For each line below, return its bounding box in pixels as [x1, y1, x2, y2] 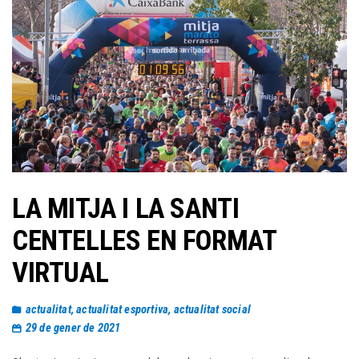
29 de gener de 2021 [25, 321, 121, 336]
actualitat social [173, 302, 251, 317]
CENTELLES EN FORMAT [12, 224, 276, 257]
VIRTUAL [12, 256, 109, 289]
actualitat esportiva [76, 302, 169, 317]
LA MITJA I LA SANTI [12, 192, 240, 225]
